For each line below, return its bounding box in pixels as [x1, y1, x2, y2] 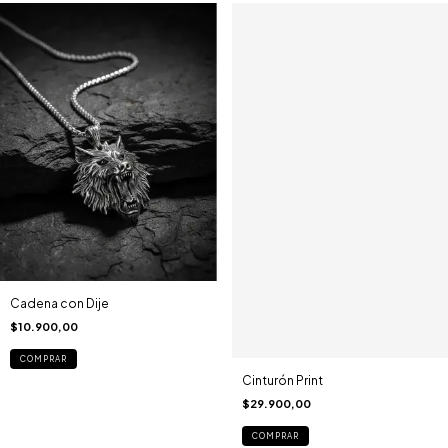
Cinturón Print [241, 372, 323, 388]
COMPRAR [20, 354, 67, 365]
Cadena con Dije [10, 296, 109, 312]
